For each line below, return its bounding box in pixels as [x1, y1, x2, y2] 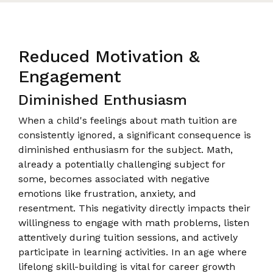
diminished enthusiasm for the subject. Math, [18, 143, 233, 155]
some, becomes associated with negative [18, 172, 210, 185]
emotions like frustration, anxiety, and [18, 187, 196, 199]
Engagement [18, 66, 121, 87]
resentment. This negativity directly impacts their [18, 202, 250, 214]
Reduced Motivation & [18, 46, 200, 66]
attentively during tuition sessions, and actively [18, 231, 238, 243]
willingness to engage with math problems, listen [18, 216, 249, 229]
